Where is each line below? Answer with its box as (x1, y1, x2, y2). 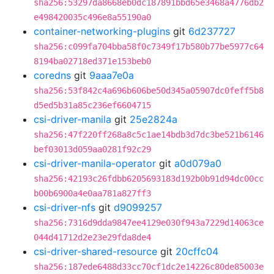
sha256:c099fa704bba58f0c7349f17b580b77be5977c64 (34, 42, 264, 51)
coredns (34, 69, 71, 81)
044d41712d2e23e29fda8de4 (34, 232, 151, 242)
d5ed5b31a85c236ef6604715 (34, 100, 151, 110)
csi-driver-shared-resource (34, 245, 157, 257)
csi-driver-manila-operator (34, 157, 156, 169)
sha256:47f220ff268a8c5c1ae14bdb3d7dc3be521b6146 (34, 130, 264, 139)
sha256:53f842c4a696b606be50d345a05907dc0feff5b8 (34, 86, 264, 95)
